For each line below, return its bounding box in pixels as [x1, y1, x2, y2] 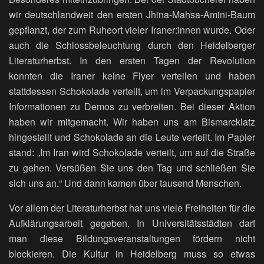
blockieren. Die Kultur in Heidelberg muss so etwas [9, 247, 255, 261]
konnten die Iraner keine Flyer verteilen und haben [9, 69, 255, 83]
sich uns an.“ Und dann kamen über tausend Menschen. [9, 176, 242, 190]
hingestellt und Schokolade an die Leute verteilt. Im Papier [9, 130, 255, 144]
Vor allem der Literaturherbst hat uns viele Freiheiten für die [9, 201, 255, 215]
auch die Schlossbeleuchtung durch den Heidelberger [9, 38, 255, 52]
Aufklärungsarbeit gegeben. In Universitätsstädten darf [9, 216, 255, 230]
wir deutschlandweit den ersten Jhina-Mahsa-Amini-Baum [9, 8, 255, 22]
